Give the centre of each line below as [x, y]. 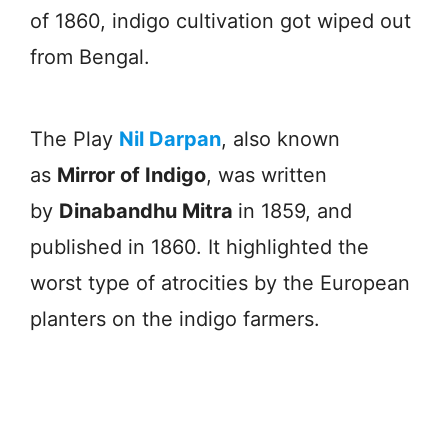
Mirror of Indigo [131, 174]
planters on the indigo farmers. [175, 318]
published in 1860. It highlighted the [199, 246]
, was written [266, 174]
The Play [74, 138]
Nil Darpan [170, 138]
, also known [280, 138]
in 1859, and [295, 210]
